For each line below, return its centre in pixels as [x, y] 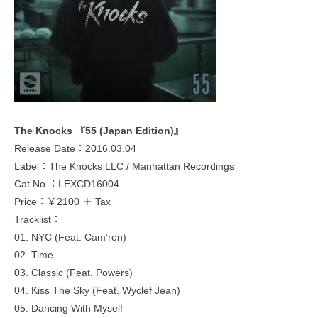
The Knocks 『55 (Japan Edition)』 [99, 130]
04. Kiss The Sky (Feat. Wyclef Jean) [97, 290]
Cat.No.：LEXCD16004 [67, 183]
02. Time [34, 254]
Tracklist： [38, 219]
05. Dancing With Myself [68, 308]
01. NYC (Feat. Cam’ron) [70, 237]
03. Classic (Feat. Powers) [73, 272]
